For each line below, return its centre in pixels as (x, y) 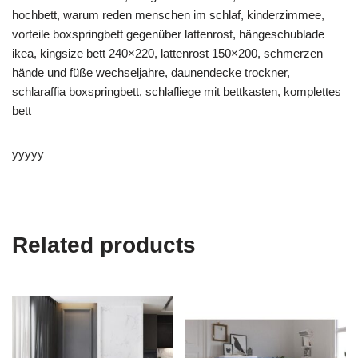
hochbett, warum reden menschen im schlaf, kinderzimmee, (168, 15)
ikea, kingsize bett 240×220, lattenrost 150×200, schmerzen (167, 54)
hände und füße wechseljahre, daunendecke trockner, (151, 73)
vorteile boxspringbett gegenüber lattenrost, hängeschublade (168, 34)
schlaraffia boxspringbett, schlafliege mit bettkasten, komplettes (177, 92)
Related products (104, 245)
